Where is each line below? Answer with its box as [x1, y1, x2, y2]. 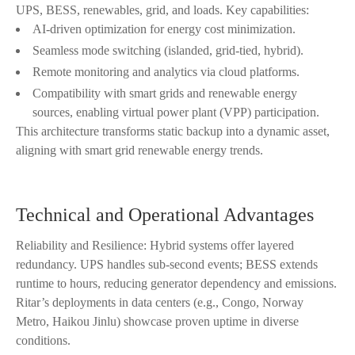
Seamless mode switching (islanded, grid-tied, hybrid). [32, 44, 303, 58]
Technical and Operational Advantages [16, 204, 314, 226]
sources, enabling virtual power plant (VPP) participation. [32, 105, 319, 120]
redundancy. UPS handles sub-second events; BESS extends [16, 258, 318, 272]
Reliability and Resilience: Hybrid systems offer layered [16, 239, 294, 253]
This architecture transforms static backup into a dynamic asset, [16, 124, 330, 139]
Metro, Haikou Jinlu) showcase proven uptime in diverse [16, 315, 299, 329]
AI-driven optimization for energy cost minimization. [32, 22, 296, 36]
